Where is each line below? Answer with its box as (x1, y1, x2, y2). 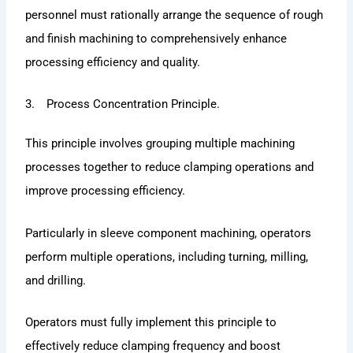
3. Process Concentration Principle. (25, 97, 221, 112)
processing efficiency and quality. (25, 54, 201, 69)
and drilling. (25, 273, 87, 288)
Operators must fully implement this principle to (25, 314, 277, 329)
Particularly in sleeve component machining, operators (25, 225, 312, 240)
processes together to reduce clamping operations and (25, 160, 314, 175)
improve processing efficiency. (25, 184, 186, 199)
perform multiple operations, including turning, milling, (25, 249, 309, 264)
